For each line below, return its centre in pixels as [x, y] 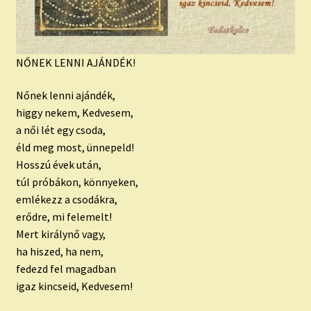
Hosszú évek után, [58, 165]
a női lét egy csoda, [60, 130]
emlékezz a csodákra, [66, 200]
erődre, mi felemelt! [64, 217]
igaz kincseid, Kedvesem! [74, 286]
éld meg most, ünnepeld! [75, 148]
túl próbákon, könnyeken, [77, 182]
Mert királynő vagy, [60, 234]
